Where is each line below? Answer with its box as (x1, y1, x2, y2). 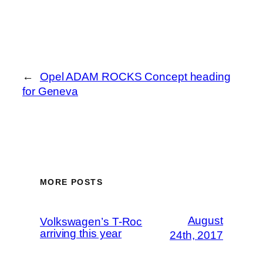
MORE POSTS (40, 177, 103, 187)
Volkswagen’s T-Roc (40, 215, 143, 228)
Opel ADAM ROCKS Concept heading (39, 70, 231, 83)
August (187, 214, 223, 227)
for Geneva (22, 85, 79, 97)
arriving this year (40, 227, 122, 240)
